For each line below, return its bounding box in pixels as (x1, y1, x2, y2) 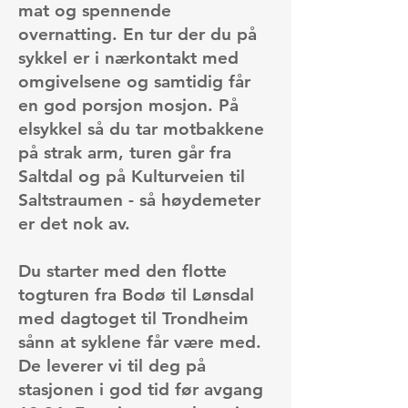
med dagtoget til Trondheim (18, 308, 249, 329)
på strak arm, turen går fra (18, 142, 231, 163)
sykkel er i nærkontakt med (18, 47, 239, 68)
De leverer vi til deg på (18, 355, 206, 376)
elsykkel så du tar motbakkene (18, 118, 264, 139)
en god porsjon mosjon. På (18, 95, 239, 116)
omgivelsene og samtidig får (18, 71, 250, 92)
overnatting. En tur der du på (18, 24, 257, 45)
